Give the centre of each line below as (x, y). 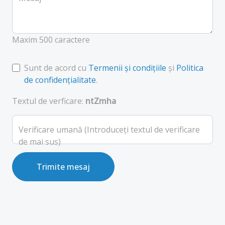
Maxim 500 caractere (51, 40)
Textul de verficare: (49, 101)
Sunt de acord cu (56, 68)
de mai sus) (40, 142)
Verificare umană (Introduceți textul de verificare (109, 130)
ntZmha (101, 101)
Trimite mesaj (78, 167)
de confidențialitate (60, 80)
